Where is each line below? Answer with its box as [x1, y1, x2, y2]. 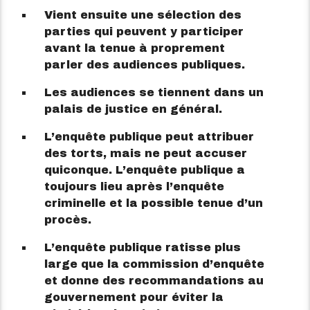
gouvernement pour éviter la [44, 291, 224, 304]
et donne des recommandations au [44, 275, 264, 287]
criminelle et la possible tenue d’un [44, 197, 264, 210]
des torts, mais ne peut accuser [44, 147, 248, 160]
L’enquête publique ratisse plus [44, 241, 241, 254]
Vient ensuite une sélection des [44, 9, 242, 21]
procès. [44, 214, 92, 226]
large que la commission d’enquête [44, 258, 265, 271]
